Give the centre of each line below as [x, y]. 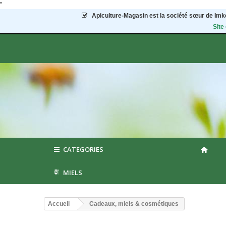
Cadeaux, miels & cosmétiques [134, 204]
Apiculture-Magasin [120, 16]
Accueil [59, 204]
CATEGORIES [83, 149]
